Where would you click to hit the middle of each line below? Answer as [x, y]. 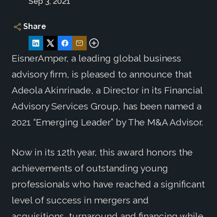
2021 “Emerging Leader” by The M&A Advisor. [107, 122]
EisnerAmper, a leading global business [96, 58]
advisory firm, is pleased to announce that [102, 74]
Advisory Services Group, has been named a [107, 106]
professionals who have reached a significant [108, 184]
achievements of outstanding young [90, 168]
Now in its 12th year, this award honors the [102, 152]
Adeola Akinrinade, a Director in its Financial [107, 90]
